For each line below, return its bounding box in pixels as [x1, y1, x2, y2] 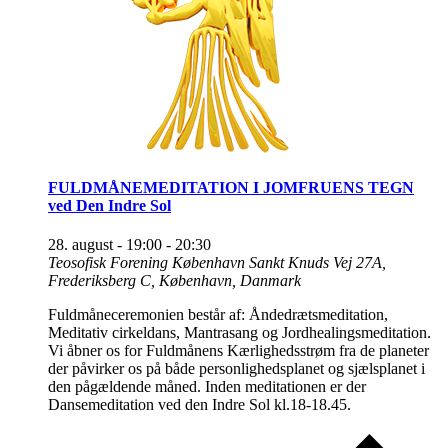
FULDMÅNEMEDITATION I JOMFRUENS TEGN [48, 178, 414, 196]
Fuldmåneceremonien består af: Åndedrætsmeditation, [48, 305, 388, 323]
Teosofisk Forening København [48, 253, 249, 271]
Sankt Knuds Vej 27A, [249, 253, 386, 271]
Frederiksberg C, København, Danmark [48, 271, 301, 289]
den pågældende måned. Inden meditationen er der [48, 377, 366, 395]
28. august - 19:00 [48, 235, 162, 253]
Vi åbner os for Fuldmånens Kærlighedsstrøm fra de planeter [48, 341, 429, 359]
